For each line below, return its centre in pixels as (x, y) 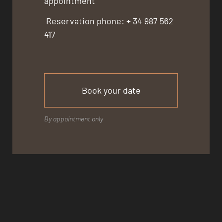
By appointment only (74, 118)
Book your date (111, 90)
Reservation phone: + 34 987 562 (109, 21)
